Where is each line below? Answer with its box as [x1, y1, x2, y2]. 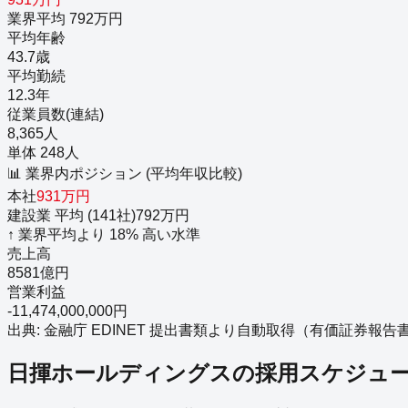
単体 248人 [7, 145, 79, 161]
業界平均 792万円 [7, 11, 123, 27]
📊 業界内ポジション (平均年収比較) [7, 166, 242, 182]
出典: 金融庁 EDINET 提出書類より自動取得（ [7, 322, 310, 339]
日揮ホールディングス [7, 361, 232, 386]
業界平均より [15, 227, 109, 243]
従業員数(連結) [7, 107, 104, 123]
